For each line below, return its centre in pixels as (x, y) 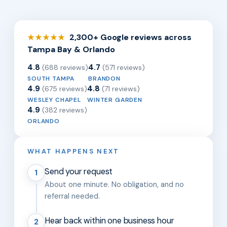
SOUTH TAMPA (51, 79)
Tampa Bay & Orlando (71, 50)
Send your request (79, 172)
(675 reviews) (65, 89)
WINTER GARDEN (115, 100)
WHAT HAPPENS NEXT (73, 152)
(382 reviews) (65, 110)
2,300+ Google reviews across (129, 37)
